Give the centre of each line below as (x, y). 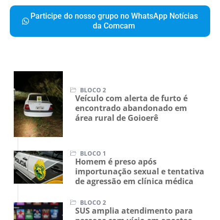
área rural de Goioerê (117, 129)
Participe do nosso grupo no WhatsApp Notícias (114, 27)
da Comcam (114, 37)
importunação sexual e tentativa (140, 183)
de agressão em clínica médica (134, 193)
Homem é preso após (116, 173)
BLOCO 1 (92, 165)
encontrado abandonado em (131, 120)
